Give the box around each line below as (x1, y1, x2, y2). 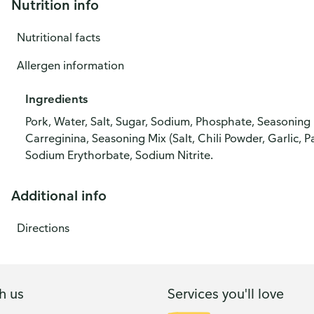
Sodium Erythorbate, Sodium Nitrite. (25, 148, 213, 162)
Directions (17, 221, 69, 235)
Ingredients (25, 92, 88, 106)
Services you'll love (168, 284, 284, 302)
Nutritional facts (17, 30, 100, 44)
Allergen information (17, 58, 124, 72)
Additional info (11, 186, 107, 204)
